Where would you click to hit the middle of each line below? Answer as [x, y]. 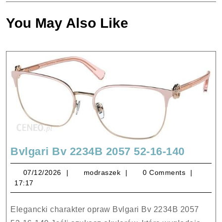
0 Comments [163, 172]
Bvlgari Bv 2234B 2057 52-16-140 [98, 151]
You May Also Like [67, 23]
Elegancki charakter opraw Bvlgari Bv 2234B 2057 [13, 209]
